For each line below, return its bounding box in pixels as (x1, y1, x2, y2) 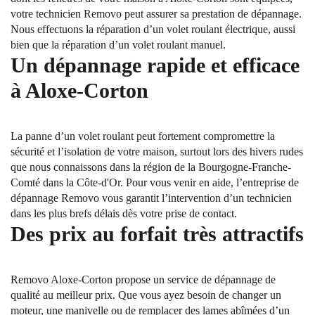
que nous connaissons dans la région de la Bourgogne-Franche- (11, 161, 291, 173)
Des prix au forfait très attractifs (11, 222, 304, 245)
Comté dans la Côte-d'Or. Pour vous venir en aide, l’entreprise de (11, 176, 299, 188)
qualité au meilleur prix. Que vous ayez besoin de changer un (11, 289, 281, 301)
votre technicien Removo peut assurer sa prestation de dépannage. (11, 8, 302, 20)
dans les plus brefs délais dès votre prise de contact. (11, 207, 237, 219)
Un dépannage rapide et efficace (11, 53, 300, 77)
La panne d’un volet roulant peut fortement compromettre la (11, 130, 275, 142)
